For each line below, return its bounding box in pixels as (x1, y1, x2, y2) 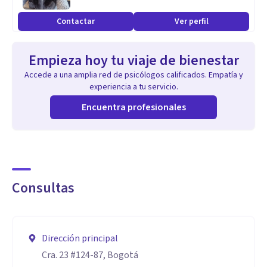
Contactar (57, 15, 95, 27)
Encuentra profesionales (81, 101, 186, 114)
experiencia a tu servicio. (89, 81, 178, 93)
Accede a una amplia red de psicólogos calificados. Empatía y (24, 69, 243, 81)
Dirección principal (42, 232, 118, 245)
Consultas (12, 178, 74, 198)
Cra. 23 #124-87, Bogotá (42, 249, 138, 262)
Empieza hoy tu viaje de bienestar (28, 50, 239, 71)
